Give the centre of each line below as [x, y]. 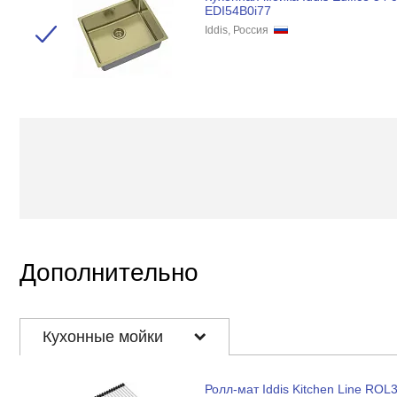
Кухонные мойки [105, 337]
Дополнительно [109, 272]
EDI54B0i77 [237, 11]
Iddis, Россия [239, 30]
